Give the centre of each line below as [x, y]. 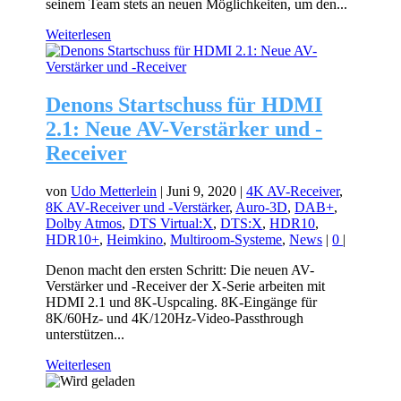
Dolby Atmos [84, 223]
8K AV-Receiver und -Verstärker [138, 207]
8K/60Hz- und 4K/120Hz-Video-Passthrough [175, 318]
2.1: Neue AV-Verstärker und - [184, 128]
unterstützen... [85, 334]
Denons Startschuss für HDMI [184, 104]
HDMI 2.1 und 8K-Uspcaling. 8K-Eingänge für [182, 302]
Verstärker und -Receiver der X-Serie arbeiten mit [186, 286]
